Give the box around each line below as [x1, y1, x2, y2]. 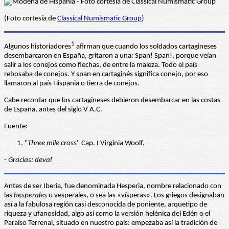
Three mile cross [28, 140, 77, 148]
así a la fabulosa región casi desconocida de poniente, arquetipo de [4, 201, 207, 209]
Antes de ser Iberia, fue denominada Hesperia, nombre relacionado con [4, 182, 221, 191]
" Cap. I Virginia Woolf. [77, 140, 145, 148]
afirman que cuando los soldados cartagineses [75, 43, 217, 51]
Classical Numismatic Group [57, 15, 142, 23]
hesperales [14, 192, 47, 200]
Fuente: [4, 123, 28, 131]
